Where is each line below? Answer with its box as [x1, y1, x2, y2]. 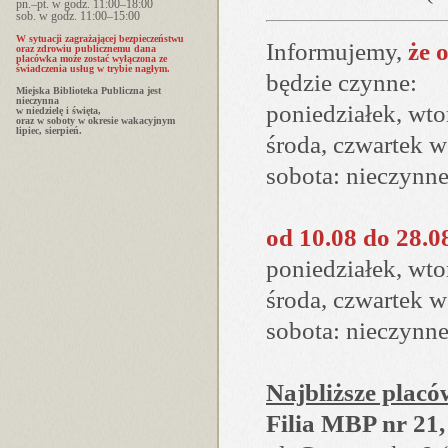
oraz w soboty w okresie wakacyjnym [16, 114, 175, 126]
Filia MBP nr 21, [266, 410, 445, 437]
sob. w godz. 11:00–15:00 [16, 8, 140, 23]
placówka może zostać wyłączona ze [16, 52, 167, 64]
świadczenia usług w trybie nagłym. [16, 62, 170, 74]
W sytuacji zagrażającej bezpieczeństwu [16, 32, 184, 44]
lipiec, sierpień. [16, 124, 82, 136]
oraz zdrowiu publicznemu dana [16, 42, 156, 54]
